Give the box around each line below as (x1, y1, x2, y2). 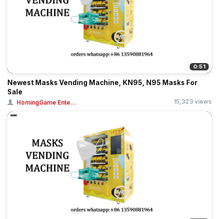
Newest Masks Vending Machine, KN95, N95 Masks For (7, 79, 197, 87)
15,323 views (174, 98, 212, 105)
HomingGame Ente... (17, 99, 76, 106)
